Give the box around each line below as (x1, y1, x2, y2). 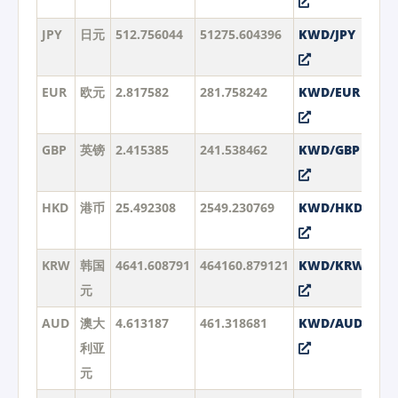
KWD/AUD (298, 314, 362, 331)
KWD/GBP (298, 140, 360, 158)
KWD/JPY (298, 25, 355, 43)
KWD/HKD (298, 198, 362, 216)
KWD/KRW (298, 256, 365, 274)
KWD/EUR (298, 83, 360, 100)
